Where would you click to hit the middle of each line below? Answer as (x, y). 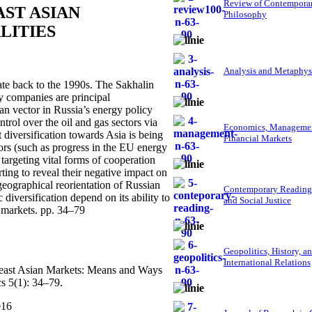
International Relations (267, 263)
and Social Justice (257, 201)
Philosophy (245, 15)
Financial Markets (258, 139)
